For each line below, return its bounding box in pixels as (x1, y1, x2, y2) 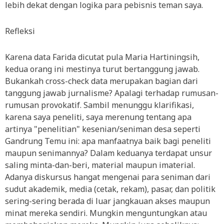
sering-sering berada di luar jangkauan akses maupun (5, 195, 210, 206)
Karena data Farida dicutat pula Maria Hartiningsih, (5, 51, 199, 62)
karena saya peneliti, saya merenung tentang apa (5, 111, 191, 122)
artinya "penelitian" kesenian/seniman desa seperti (5, 123, 200, 134)
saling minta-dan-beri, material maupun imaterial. (5, 159, 195, 170)
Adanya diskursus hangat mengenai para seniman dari (5, 171, 210, 182)
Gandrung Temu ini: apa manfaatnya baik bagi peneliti (5, 135, 211, 146)
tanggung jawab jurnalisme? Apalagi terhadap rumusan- (5, 87, 218, 98)
